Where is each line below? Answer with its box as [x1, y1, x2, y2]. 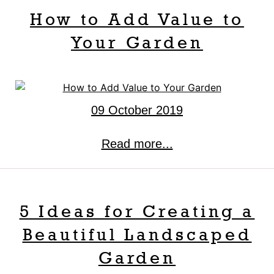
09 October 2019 [91, 103, 183, 117]
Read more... [101, 137, 173, 151]
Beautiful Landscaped [22, 224, 252, 245]
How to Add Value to [29, 9, 245, 29]
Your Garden [71, 32, 203, 53]
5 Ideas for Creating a [19, 201, 255, 221]
